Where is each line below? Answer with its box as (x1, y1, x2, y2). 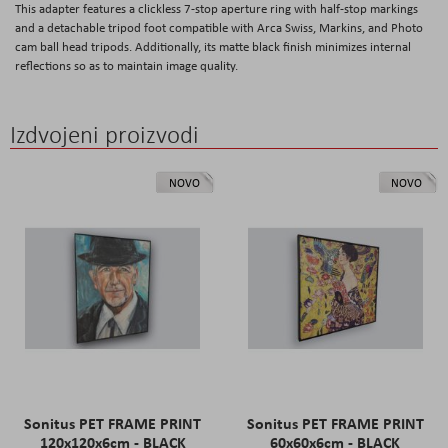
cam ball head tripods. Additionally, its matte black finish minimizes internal (15, 37, 411, 55)
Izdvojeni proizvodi (10, 118, 199, 150)
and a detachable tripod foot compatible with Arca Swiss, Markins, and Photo (15, 18, 423, 36)
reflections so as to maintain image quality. (15, 56, 238, 74)
